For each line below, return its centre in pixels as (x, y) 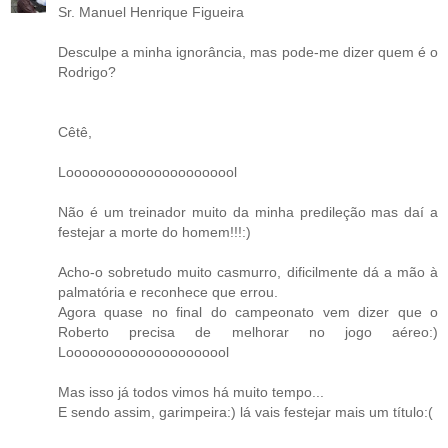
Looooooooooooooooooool (143, 351)
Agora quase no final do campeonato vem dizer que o (248, 311)
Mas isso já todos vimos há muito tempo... (191, 391)
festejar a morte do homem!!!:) (154, 231)
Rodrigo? (87, 71)
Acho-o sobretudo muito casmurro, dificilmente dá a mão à (248, 271)
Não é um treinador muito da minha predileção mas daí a (248, 211)
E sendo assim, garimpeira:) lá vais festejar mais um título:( (245, 411)
